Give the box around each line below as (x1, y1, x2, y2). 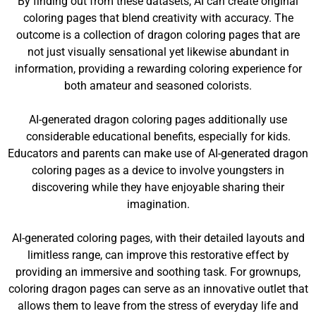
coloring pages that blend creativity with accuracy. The (23, 11, 293, 25)
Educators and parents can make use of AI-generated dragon (8, 147, 308, 160)
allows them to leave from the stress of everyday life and (18, 299, 298, 312)
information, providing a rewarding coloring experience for (14, 62, 302, 75)
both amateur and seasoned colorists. (64, 79, 252, 92)
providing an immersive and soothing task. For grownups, (16, 265, 300, 279)
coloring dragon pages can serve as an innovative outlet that (8, 282, 308, 296)
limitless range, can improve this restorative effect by (27, 248, 289, 262)
